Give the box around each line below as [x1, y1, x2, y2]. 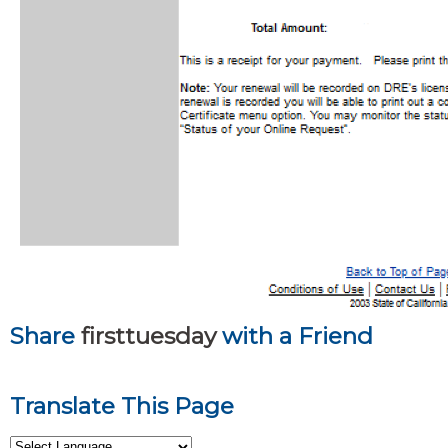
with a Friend [216, 321, 373, 350]
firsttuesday [81, 321, 216, 350]
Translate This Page [10, 391, 234, 420]
